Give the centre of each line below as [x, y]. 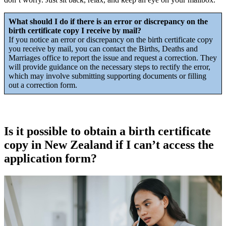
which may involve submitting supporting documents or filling [107, 76]
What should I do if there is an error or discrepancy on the [108, 21]
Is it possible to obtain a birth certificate [107, 131]
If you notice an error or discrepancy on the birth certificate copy [111, 39]
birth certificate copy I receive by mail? [75, 30]
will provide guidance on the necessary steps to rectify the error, [109, 67]
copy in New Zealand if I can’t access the [109, 145]
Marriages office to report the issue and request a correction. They [113, 58]
